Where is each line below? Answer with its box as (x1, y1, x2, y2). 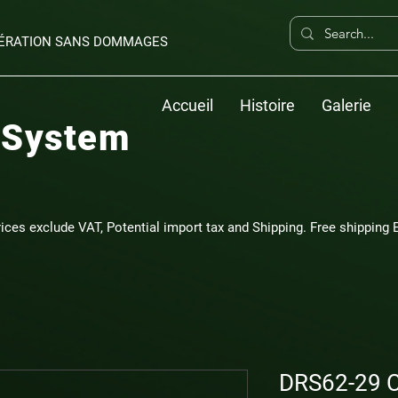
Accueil (162, 96, 213, 115)
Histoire (240, 96, 295, 115)
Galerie (322, 96, 371, 115)
